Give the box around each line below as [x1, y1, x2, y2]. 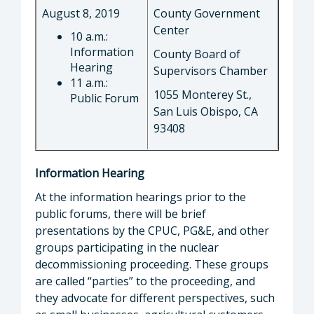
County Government [153, 5, 260, 21]
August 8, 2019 [42, 5, 120, 21]
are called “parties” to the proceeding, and [35, 273, 255, 289]
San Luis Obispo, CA [153, 103, 258, 119]
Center [153, 22, 189, 38]
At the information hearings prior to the [35, 189, 246, 205]
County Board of [153, 46, 240, 62]
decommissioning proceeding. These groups [35, 256, 268, 272]
